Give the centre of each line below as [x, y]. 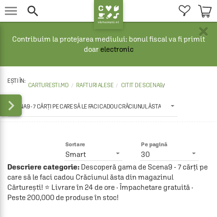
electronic [117, 49]
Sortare [75, 144]
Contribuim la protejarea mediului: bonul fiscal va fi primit [108, 39]
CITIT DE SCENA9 [142, 85]
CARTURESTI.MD [48, 85]
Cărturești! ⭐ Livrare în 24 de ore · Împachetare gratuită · [100, 187]
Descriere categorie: [43, 167]
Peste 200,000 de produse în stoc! [63, 197]
